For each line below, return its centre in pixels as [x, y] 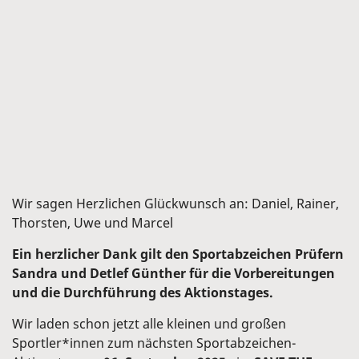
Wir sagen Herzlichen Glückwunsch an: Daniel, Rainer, [175, 204]
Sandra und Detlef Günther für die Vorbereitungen [173, 274]
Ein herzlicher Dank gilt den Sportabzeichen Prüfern [178, 254]
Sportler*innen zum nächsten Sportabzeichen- [154, 343]
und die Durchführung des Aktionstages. [143, 293]
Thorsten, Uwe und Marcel [93, 223]
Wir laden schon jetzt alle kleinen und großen [149, 324]
